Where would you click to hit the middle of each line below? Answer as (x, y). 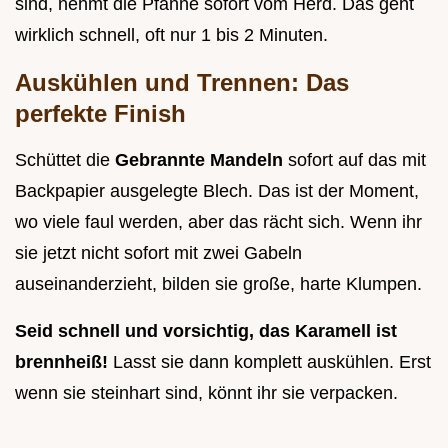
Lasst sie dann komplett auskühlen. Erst (272, 361)
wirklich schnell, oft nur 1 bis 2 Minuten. (171, 34)
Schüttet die (65, 159)
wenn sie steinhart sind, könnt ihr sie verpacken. (206, 392)
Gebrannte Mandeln (201, 159)
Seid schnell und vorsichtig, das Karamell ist (206, 330)
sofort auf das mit (357, 159)
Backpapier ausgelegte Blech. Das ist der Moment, (217, 190)
